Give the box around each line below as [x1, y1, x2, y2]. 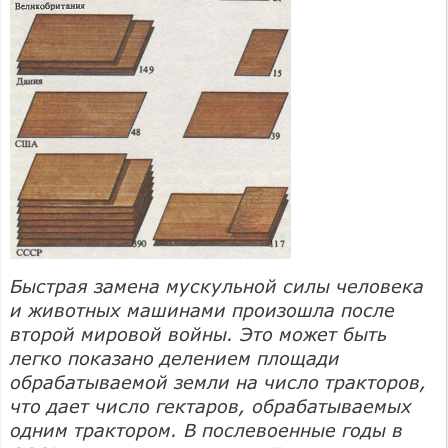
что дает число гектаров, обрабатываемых [10, 394, 412, 417]
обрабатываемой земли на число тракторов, [10, 370, 427, 393]
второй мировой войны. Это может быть [10, 322, 387, 345]
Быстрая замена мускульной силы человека [10, 274, 424, 297]
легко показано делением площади [10, 346, 340, 369]
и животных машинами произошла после [10, 298, 395, 321]
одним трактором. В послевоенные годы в [10, 418, 403, 441]
